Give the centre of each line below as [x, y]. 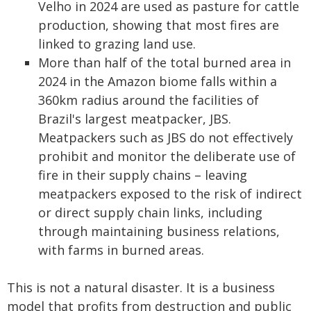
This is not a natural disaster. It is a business [141, 287]
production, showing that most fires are [159, 25]
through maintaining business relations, [159, 231]
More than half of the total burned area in [165, 62]
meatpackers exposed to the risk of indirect [170, 193]
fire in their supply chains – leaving [143, 175]
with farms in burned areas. [121, 250]
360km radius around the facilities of [149, 100]
